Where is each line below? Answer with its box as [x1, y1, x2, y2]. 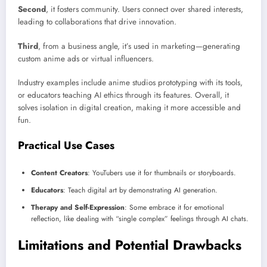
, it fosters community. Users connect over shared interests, [46, 4, 243, 15]
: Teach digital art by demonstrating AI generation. [63, 184, 218, 195]
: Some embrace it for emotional [125, 201, 224, 213]
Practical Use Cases [18, 138, 114, 153]
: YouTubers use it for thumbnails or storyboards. [88, 167, 236, 178]
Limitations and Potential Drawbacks [18, 235, 241, 254]
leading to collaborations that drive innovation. [18, 16, 176, 28]
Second [18, 4, 46, 15]
